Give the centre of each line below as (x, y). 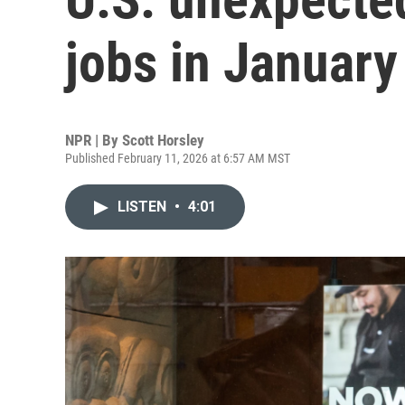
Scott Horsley (163, 140)
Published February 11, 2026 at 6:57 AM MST (178, 158)
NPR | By (94, 140)
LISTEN (144, 207)
